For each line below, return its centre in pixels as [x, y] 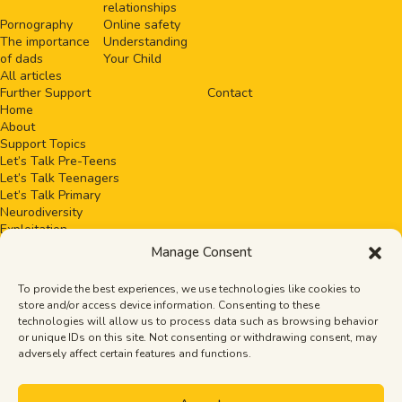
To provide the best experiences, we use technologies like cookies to [189, 289]
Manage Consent [201, 252]
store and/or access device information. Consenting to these [169, 305]
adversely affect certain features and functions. [135, 354]
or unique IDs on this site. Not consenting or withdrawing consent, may [197, 337]
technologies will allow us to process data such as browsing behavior [198, 321]
